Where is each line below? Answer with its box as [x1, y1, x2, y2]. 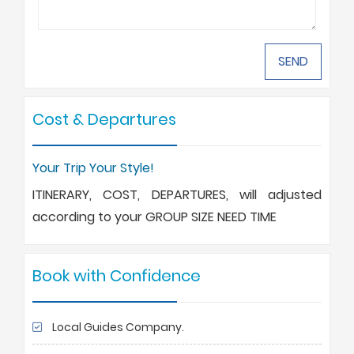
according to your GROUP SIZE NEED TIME [32, 207, 277, 226]
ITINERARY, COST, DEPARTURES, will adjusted [32, 185, 322, 204]
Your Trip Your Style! [32, 158, 154, 177]
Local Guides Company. [50, 318, 184, 335]
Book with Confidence [32, 264, 201, 287]
